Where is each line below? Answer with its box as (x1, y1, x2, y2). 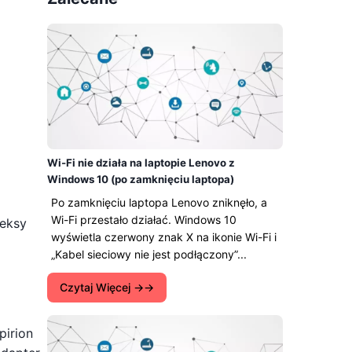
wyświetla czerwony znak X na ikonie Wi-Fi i (51, 230, 277, 244)
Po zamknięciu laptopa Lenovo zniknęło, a (51, 196, 267, 209)
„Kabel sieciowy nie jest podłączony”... (51, 247, 247, 261)
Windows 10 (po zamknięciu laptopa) (47, 173, 234, 185)
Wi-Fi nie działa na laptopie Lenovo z (47, 156, 235, 169)
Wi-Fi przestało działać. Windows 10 (51, 213, 236, 226)
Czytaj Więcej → (60, 280, 144, 294)
